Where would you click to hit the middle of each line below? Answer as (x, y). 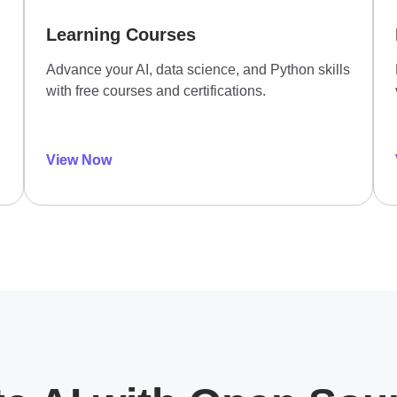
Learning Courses (121, 35)
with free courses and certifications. (156, 91)
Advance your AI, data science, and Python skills (198, 70)
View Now (78, 160)
